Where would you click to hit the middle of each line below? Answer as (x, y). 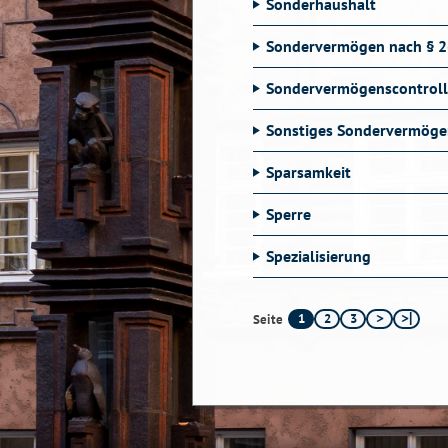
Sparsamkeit (309, 172)
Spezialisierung (319, 256)
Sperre (289, 214)
